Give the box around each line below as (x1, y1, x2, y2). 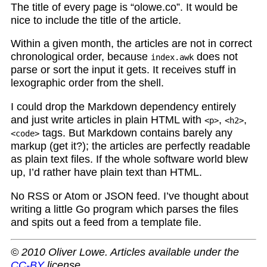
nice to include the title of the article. (10, 14, 181, 26)
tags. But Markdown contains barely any (39, 127, 232, 139)
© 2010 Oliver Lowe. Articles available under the (10, 246, 239, 259)
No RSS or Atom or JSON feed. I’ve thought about (10, 190, 249, 202)
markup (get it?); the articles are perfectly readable (10, 140, 250, 153)
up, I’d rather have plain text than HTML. (10, 166, 202, 179)
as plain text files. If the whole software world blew (10, 153, 248, 166)
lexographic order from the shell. (10, 77, 164, 89)
